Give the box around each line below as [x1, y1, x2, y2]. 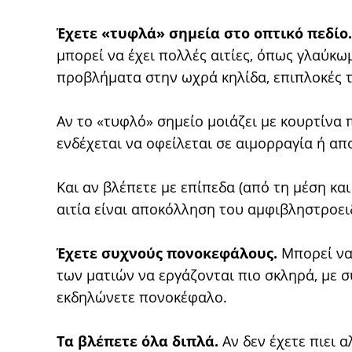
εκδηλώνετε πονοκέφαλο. [57, 288, 227, 306]
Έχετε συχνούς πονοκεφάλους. [57, 244, 277, 262]
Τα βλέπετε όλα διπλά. [57, 332, 218, 350]
